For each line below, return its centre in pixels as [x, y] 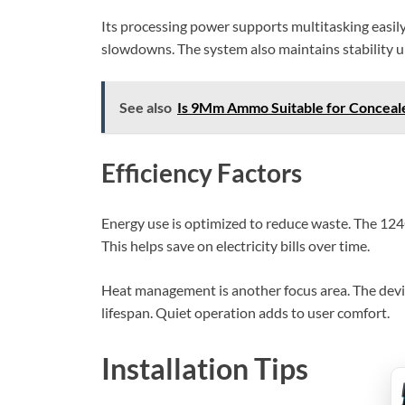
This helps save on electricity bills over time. [235, 245]
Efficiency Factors [202, 172]
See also [146, 108]
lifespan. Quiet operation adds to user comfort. [245, 312]
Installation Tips [205, 368]
